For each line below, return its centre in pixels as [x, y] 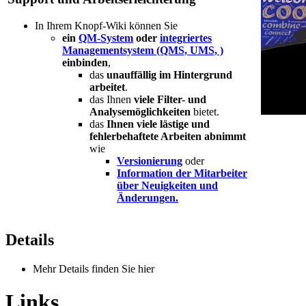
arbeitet [107, 87]
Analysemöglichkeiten [140, 112]
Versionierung [150, 161]
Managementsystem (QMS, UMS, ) [143, 51]
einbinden [85, 63]
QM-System [106, 38]
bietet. [205, 112]
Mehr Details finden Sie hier [94, 268]
